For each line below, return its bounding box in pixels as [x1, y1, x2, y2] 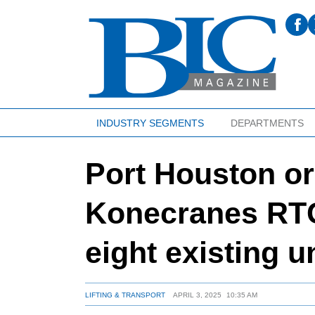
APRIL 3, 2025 [172, 291, 221, 300]
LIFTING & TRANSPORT [85, 291, 166, 300]
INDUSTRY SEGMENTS [96, 117, 204, 129]
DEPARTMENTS [230, 117, 304, 129]
